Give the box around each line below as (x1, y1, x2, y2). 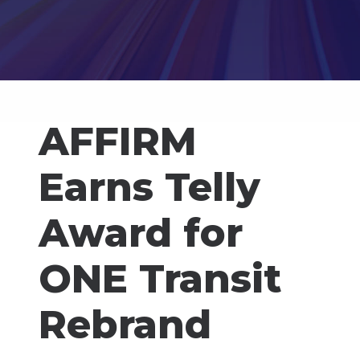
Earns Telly (39, 164, 260, 211)
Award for (39, 210, 243, 256)
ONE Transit (39, 256, 281, 302)
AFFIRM (39, 118, 197, 165)
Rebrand (39, 301, 211, 348)
